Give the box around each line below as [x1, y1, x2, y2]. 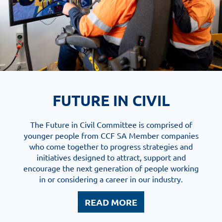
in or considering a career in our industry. [39, 174, 183, 184]
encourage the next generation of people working [23, 163, 199, 173]
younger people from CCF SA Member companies [23, 130, 199, 141]
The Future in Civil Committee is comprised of [30, 119, 192, 130]
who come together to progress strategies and [29, 141, 193, 152]
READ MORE [85, 196, 137, 208]
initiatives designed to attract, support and [36, 152, 186, 163]
